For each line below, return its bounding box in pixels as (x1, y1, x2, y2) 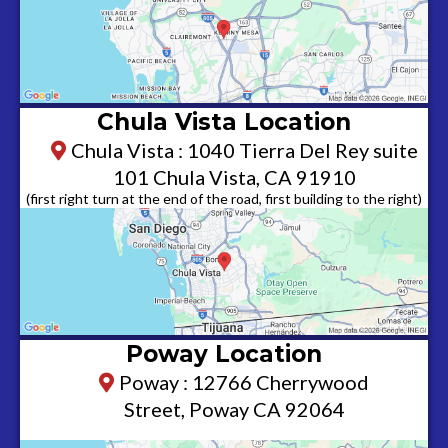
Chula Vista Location (97, 107, 351, 136)
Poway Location (126, 340, 322, 368)
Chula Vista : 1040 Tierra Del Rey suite (70, 137, 418, 162)
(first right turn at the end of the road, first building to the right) (26, 189, 422, 207)
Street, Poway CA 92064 (123, 397, 345, 421)
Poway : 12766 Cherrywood (119, 370, 369, 394)
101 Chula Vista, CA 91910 (112, 164, 356, 189)
